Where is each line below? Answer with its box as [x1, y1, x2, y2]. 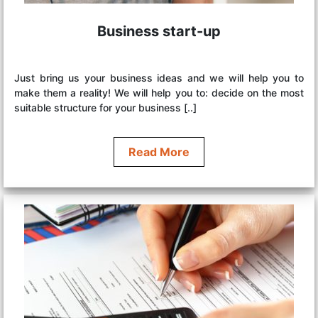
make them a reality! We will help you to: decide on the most [14, 86, 304, 99]
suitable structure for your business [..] [14, 101, 197, 114]
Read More [128, 144, 190, 159]
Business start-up [97, 22, 221, 40]
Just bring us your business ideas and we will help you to [14, 71, 304, 84]
